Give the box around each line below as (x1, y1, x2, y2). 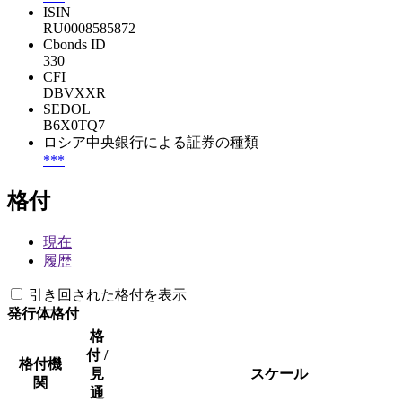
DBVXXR (43, 84, 106, 100)
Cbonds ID (43, 36, 106, 52)
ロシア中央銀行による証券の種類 (43, 134, 258, 150)
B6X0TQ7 (43, 117, 105, 133)
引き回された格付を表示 (29, 286, 187, 302)
